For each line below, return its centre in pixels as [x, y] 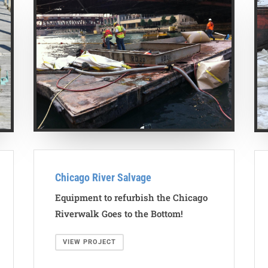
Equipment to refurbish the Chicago [131, 197]
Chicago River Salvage [103, 177]
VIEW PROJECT [89, 242]
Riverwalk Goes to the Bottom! [119, 213]
